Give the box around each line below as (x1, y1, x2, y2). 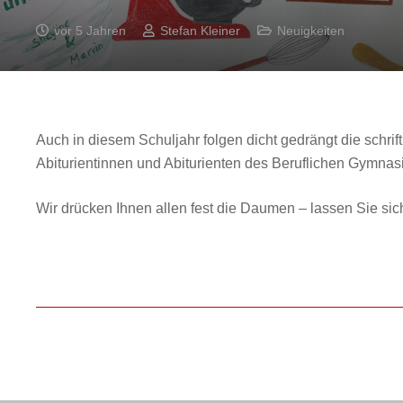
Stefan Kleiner (159, 22, 240, 38)
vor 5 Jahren (53, 22, 126, 38)
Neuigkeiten (276, 22, 345, 38)
